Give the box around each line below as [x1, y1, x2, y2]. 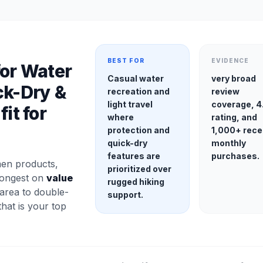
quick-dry [107, 137, 147, 148]
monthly [211, 137, 247, 148]
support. [107, 189, 143, 200]
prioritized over [107, 163, 171, 174]
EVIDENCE [211, 56, 249, 64]
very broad [211, 73, 257, 83]
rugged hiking [107, 176, 164, 187]
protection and [107, 124, 170, 135]
